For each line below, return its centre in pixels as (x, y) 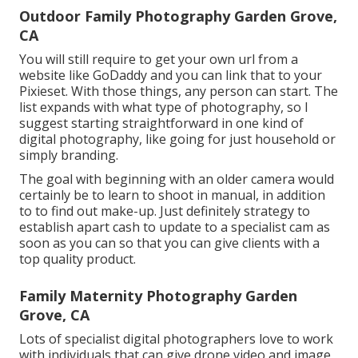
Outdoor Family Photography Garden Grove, (178, 16)
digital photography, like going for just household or (177, 139)
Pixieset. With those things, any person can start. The (179, 91)
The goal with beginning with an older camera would (177, 179)
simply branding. (69, 155)
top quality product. (78, 259)
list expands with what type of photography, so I (164, 107)
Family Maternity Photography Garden (158, 295)
